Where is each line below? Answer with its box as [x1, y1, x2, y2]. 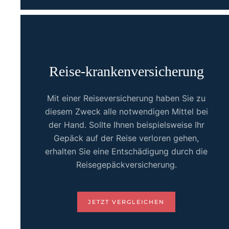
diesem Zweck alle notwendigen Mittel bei [44, 106, 208, 117]
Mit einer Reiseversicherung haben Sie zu [47, 93, 206, 103]
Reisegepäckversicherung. [76, 159, 177, 170]
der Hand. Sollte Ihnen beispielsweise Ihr [48, 120, 204, 130]
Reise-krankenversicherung [49, 63, 204, 79]
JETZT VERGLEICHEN [88, 198, 165, 205]
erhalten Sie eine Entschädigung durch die [45, 146, 208, 156]
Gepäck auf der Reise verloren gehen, [54, 133, 199, 143]
